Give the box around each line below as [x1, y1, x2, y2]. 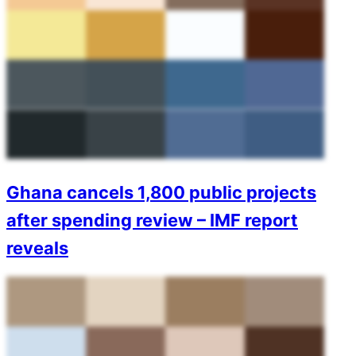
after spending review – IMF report [6, 209, 298, 230]
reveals [6, 237, 68, 258]
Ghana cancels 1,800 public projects [6, 181, 316, 203]
